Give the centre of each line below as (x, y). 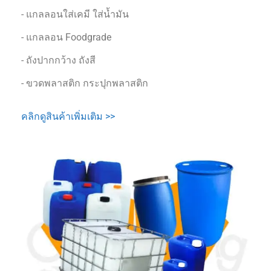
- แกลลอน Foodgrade (66, 38)
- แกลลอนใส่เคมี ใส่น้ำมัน (75, 15)
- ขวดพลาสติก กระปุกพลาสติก (85, 83)
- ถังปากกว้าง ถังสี (58, 60)
